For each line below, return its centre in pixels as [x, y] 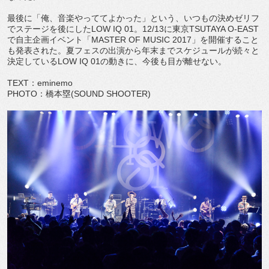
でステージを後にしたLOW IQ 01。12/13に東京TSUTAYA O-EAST [133, 29]
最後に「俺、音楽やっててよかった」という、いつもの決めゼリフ [133, 18]
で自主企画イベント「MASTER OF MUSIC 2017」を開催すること [133, 39]
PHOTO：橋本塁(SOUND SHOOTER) [79, 93]
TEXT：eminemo [40, 83]
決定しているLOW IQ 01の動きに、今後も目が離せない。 [117, 61]
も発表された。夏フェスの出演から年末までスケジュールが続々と [133, 50]
